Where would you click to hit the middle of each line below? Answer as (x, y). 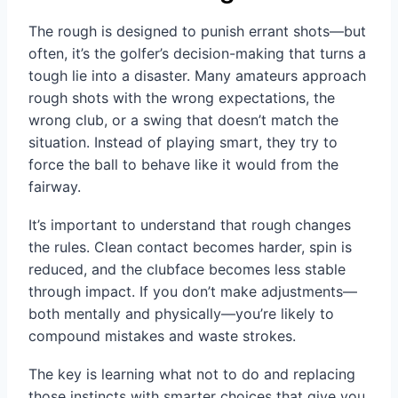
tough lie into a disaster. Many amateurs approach (197, 76)
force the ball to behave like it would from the (183, 165)
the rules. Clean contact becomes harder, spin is (190, 247)
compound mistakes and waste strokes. (162, 336)
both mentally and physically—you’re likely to (181, 314)
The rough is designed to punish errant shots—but (197, 32)
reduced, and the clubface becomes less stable (187, 270)
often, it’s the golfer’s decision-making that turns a (197, 54)
